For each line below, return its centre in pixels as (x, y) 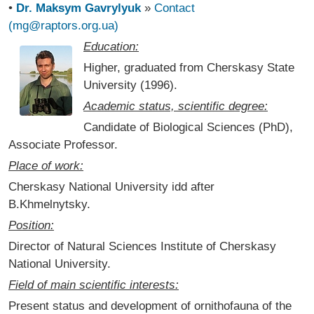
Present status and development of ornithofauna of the (150, 306)
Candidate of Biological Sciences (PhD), (188, 127)
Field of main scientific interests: (94, 285)
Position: (31, 225)
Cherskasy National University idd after (111, 187)
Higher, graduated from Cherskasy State (189, 68)
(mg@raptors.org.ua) (63, 26)
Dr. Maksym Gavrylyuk (78, 8)
